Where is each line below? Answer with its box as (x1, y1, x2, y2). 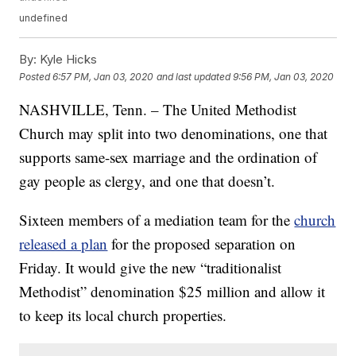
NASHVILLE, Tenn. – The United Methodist (19, 99, 297, 120)
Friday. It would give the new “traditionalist (19, 257, 282, 278)
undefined (19, 12, 68, 25)
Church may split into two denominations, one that (19, 123, 328, 144)
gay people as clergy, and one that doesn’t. (19, 171, 276, 192)
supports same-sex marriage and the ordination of (19, 147, 318, 168)
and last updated (157, 70, 231, 83)
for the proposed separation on (111, 234, 296, 254)
